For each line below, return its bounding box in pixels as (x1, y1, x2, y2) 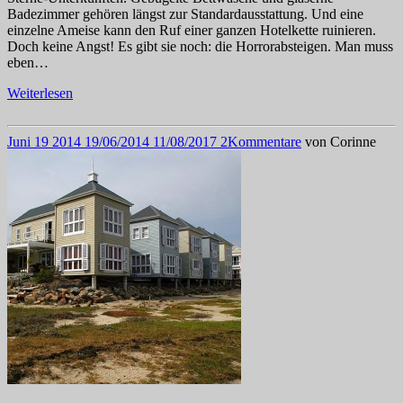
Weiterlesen (7, 85, 73, 102)
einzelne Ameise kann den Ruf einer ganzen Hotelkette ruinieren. (7, 22, 376, 39)
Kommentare (228, 134, 301, 150)
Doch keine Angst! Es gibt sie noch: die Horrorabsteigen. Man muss (7, 39, 393, 55)
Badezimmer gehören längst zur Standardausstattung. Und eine (7, 6, 363, 22)
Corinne (330, 134, 376, 150)
